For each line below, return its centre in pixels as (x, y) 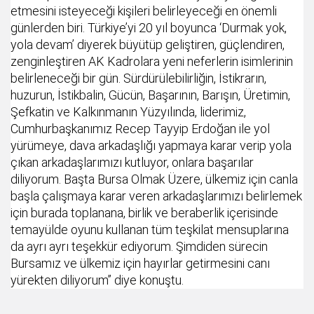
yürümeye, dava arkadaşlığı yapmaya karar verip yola (151, 146)
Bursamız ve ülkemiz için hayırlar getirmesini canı (140, 264)
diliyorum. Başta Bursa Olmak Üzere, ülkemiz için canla (154, 179)
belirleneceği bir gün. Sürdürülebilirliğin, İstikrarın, (138, 78)
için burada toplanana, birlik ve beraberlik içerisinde (144, 213)
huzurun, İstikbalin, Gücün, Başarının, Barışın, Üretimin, (150, 95)
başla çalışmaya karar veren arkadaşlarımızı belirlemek (156, 196)
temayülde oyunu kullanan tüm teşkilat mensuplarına (150, 230)
